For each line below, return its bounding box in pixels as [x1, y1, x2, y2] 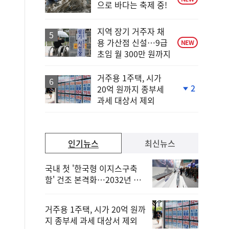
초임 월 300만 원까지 [97, 48, 171, 60]
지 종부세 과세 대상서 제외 [45, 214, 138, 226]
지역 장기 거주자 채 [97, 25, 165, 37]
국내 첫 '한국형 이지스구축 [45, 162, 138, 174]
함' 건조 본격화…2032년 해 [45, 173, 141, 186]
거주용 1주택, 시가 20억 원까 [45, 202, 146, 215]
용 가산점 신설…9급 [97, 36, 168, 49]
